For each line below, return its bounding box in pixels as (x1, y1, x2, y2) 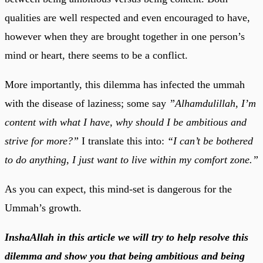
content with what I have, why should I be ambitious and (5, 116, 247, 128)
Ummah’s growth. (5, 201, 82, 214)
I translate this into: (79, 134, 167, 147)
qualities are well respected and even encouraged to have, (5, 11, 250, 23)
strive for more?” (5, 134, 79, 147)
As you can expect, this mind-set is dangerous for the (5, 183, 232, 195)
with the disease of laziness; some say (5, 97, 169, 109)
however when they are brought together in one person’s (5, 30, 245, 42)
